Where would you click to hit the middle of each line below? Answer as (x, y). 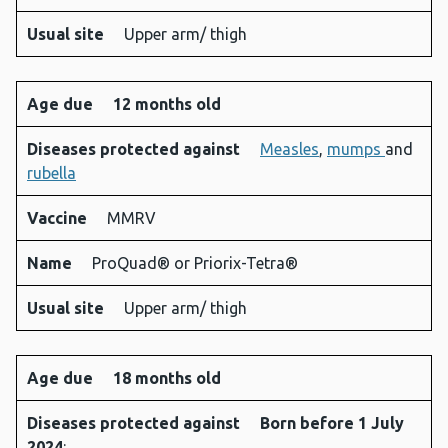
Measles (289, 149)
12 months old (167, 104)
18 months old (167, 378)
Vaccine (59, 218)
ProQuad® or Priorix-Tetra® (195, 263)
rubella (51, 173)
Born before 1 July (332, 423)
